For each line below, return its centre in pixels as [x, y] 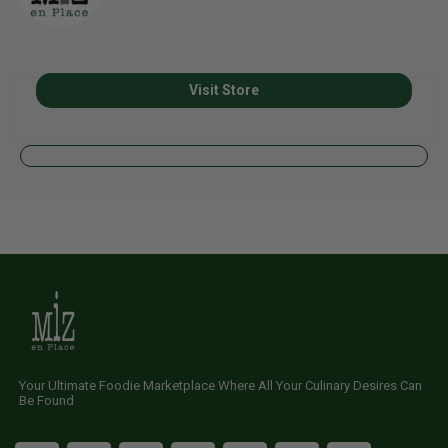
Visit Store [224, 89]
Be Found [46, 400]
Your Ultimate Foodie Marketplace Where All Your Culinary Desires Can [220, 385]
